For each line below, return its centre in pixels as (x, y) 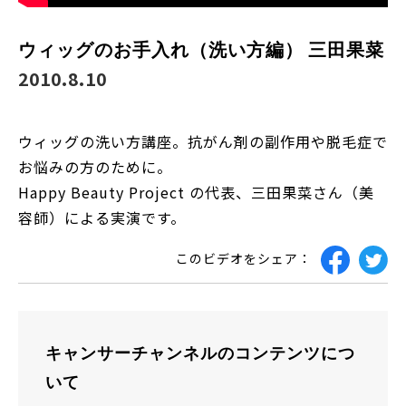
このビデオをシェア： (244, 259)
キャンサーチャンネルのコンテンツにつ (200, 352)
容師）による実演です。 (102, 217)
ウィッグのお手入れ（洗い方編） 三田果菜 (201, 48)
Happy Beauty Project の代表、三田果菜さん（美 (196, 192)
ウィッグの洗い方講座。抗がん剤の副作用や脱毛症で (203, 141)
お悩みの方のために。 (95, 166)
